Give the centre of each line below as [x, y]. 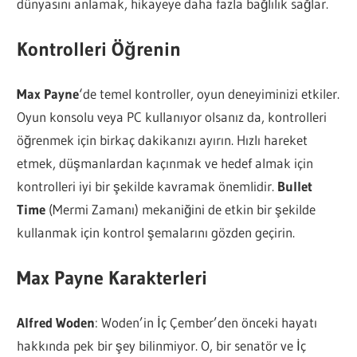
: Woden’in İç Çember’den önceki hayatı [206, 323]
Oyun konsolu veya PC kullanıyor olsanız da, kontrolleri [172, 117]
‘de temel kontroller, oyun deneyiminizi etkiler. [210, 94]
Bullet [295, 186]
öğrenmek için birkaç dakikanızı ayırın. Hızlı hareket [163, 140]
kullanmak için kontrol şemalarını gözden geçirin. [156, 233]
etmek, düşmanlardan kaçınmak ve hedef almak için [165, 163]
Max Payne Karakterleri [112, 277]
